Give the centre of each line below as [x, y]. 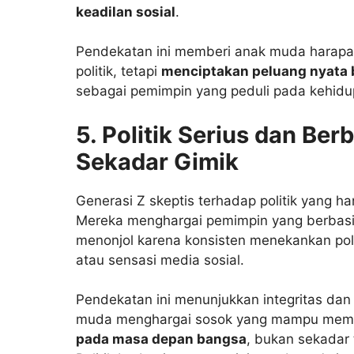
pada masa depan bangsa [161, 339]
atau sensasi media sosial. [160, 260]
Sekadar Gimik [157, 161]
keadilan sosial [126, 11]
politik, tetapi [119, 72]
